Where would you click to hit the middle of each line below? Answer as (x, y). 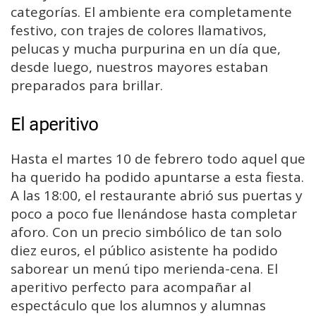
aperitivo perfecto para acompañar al (131, 287)
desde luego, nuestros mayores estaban (139, 67)
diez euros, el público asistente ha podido (144, 250)
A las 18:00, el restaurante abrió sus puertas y (157, 195)
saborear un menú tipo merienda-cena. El (144, 268)
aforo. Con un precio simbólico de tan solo (146, 232)
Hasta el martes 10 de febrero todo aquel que (158, 158)
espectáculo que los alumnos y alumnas (138, 305)
